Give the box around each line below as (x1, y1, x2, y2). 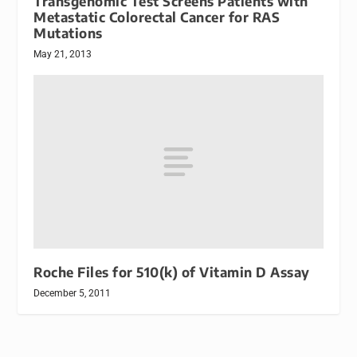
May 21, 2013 (33, 49, 92, 61)
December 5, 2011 (33, 288, 112, 300)
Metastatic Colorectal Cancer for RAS (33, 9, 280, 26)
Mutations (33, 25, 103, 42)
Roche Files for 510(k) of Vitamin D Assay (33, 264, 310, 281)
